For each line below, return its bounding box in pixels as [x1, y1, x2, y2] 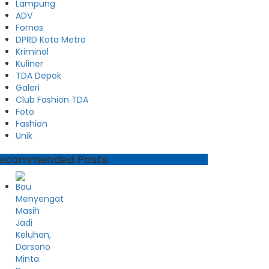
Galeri [16, 82, 40, 94]
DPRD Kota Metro [16, 34, 86, 46]
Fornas [16, 22, 43, 34]
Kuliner [16, 58, 43, 70]
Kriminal [16, 46, 49, 58]
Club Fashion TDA [16, 94, 88, 106]
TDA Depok [16, 70, 61, 82]
